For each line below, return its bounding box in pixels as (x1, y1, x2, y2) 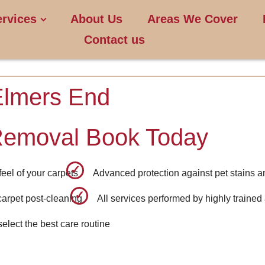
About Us (70, 12, 122, 25)
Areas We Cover (147, 12, 238, 25)
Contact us (84, 33, 145, 46)
